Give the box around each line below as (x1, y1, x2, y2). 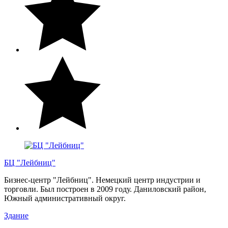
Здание (4, 211, 28, 220)
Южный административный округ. (4, 193, 128, 203)
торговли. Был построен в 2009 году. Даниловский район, (4, 184, 206, 193)
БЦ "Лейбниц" (4, 158, 55, 167)
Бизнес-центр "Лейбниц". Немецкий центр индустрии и (4, 175, 201, 184)
